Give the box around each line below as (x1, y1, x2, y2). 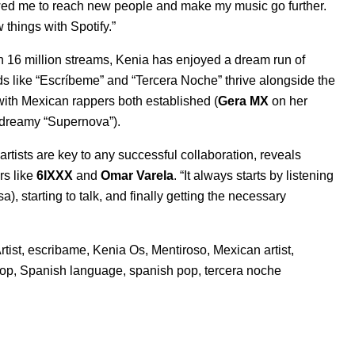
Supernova (48, 114, 109, 128)
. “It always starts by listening (174, 168, 334, 182)
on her (269, 94, 307, 108)
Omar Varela (101, 168, 174, 182)
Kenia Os (93, 242, 145, 257)
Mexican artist (213, 242, 291, 257)
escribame (28, 242, 86, 257)
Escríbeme (40, 73, 100, 87)
